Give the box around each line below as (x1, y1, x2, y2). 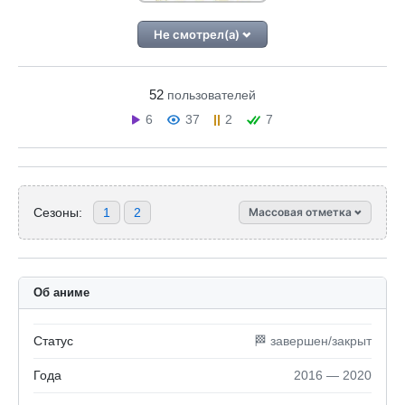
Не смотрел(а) (154, 27, 243, 42)
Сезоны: (33, 204, 82, 220)
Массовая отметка (249, 205, 354, 219)
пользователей (167, 88, 256, 102)
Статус (33, 334, 73, 348)
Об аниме (33, 286, 89, 299)
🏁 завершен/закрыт (254, 334, 372, 348)
